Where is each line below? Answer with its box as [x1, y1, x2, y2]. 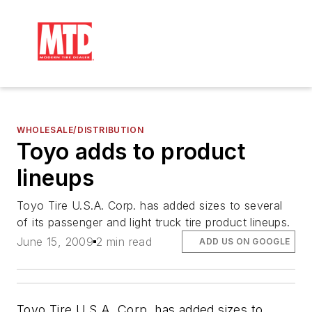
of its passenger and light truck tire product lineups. [17, 215, 290, 229]
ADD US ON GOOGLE [199, 236, 290, 247]
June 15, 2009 [17, 235, 94, 249]
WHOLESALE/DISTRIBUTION [17, 125, 144, 135]
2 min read [96, 235, 153, 249]
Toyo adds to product [17, 138, 246, 165]
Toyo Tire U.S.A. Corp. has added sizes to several [17, 198, 283, 212]
